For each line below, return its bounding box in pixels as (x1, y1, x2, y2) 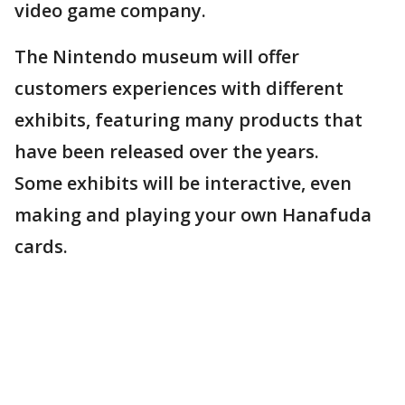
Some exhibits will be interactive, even (14, 171, 352, 195)
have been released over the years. (14, 139, 324, 164)
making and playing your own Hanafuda (14, 202, 372, 227)
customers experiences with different (14, 76, 344, 100)
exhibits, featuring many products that (14, 108, 363, 132)
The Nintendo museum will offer (14, 44, 299, 69)
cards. (14, 234, 77, 259)
